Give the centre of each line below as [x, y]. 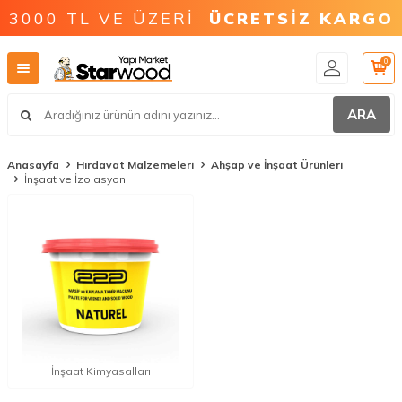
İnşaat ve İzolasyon [75, 179]
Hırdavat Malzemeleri [135, 165]
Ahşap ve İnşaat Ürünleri [277, 165]
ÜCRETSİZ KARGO [301, 18]
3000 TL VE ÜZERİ [109, 18]
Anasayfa [33, 165]
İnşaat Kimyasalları [100, 371]
